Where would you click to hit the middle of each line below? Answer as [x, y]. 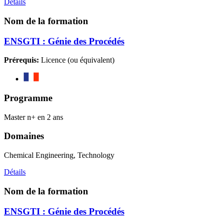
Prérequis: [21, 60]
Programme [28, 98]
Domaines [24, 136]
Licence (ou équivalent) [77, 60]
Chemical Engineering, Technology [59, 155]
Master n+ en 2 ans [34, 117]
